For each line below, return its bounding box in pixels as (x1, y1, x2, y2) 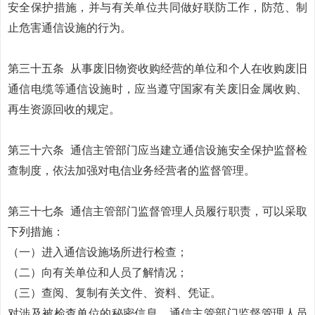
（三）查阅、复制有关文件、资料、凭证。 (8, 287, 221, 299)
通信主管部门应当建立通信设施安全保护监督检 (70, 144, 308, 156)
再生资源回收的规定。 (8, 103, 120, 115)
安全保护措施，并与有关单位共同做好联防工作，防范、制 (8, 1, 307, 13)
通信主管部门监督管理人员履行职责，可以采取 (70, 205, 308, 217)
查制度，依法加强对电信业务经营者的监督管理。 (8, 165, 255, 176)
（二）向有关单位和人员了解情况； (8, 266, 188, 278)
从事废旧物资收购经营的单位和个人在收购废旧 (70, 63, 308, 75)
